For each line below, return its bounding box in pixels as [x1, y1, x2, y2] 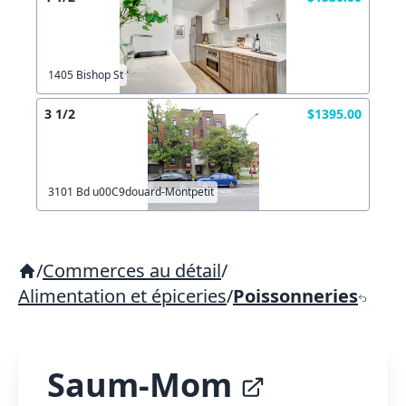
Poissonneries [233, 284, 358, 308]
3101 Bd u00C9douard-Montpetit [48, 184, 214, 199]
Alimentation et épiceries [18, 284, 227, 308]
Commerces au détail [43, 258, 221, 283]
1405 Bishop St [48, 67, 123, 82]
